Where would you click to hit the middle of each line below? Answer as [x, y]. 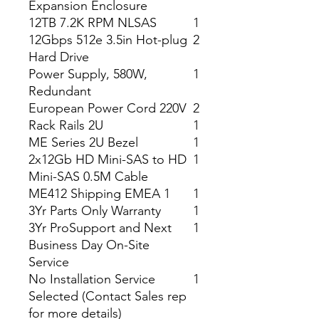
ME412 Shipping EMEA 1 [99, 194]
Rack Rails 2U [66, 125]
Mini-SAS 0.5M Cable [88, 177]
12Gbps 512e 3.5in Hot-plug [108, 40]
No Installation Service [92, 279]
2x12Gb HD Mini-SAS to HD [108, 159]
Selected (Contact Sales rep [108, 296]
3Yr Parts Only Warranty [95, 211]
